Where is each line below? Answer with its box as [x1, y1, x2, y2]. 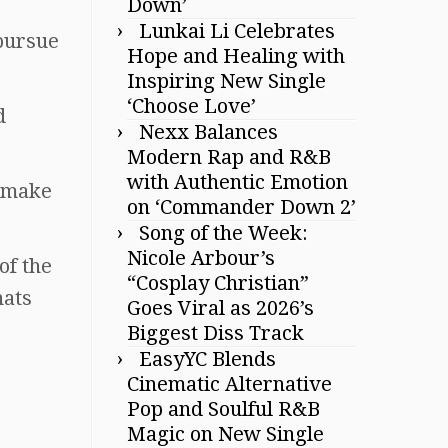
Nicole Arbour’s [127, 245, 275, 270]
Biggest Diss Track [127, 320, 304, 345]
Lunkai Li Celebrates [139, 18, 335, 43]
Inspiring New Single [127, 68, 326, 93]
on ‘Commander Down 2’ [127, 194, 356, 219]
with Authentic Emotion [127, 169, 348, 194]
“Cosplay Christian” [127, 270, 309, 295]
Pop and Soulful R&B [127, 396, 320, 421]
